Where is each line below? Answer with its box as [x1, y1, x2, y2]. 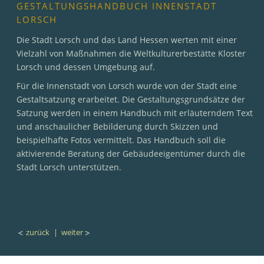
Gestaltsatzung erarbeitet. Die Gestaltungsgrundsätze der [16, 94, 245, 105]
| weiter [53, 227, 83, 238]
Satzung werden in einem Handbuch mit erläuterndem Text [16, 107, 253, 119]
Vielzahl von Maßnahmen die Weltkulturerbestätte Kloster [16, 47, 246, 59]
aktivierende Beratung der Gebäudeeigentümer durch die [16, 148, 245, 160]
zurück [25, 227, 51, 238]
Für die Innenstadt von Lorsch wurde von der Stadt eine [16, 80, 237, 92]
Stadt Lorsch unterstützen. [16, 161, 121, 173]
